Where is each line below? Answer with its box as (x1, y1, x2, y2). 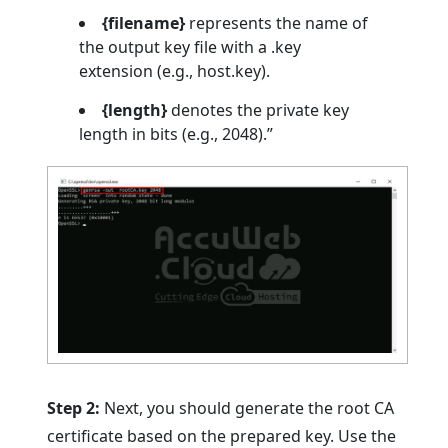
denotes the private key (167, 98, 350, 121)
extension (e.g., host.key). (79, 59, 271, 82)
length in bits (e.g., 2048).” (79, 122, 274, 145)
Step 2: (47, 397, 101, 420)
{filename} (102, 11, 186, 34)
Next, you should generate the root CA (100, 397, 395, 420)
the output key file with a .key (79, 35, 302, 58)
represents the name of (185, 11, 369, 34)
